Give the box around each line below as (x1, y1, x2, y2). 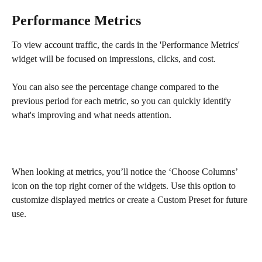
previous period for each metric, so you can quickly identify (12, 96, 233, 106)
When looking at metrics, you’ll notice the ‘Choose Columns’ (12, 167, 240, 177)
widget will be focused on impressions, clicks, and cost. (12, 53, 216, 64)
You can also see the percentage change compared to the (12, 82, 221, 92)
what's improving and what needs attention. (12, 110, 174, 120)
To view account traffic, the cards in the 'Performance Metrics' (12, 39, 242, 50)
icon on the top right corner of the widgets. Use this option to (12, 181, 238, 191)
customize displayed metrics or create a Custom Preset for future (12, 195, 250, 205)
